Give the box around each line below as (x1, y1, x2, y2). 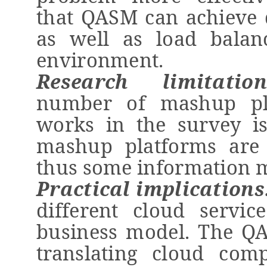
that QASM (36, 3, 138, 30)
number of (36, 89, 160, 116)
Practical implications (36, 175, 265, 202)
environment (36, 46, 159, 73)
